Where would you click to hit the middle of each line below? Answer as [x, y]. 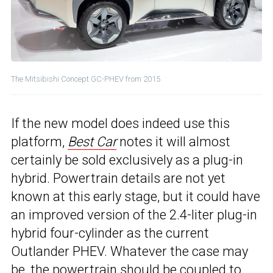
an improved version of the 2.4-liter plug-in [134, 215]
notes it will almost [173, 142]
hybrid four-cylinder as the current [110, 233]
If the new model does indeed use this [120, 124]
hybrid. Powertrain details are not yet [118, 179]
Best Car [92, 142]
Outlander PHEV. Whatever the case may [129, 252]
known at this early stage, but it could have [136, 197]
